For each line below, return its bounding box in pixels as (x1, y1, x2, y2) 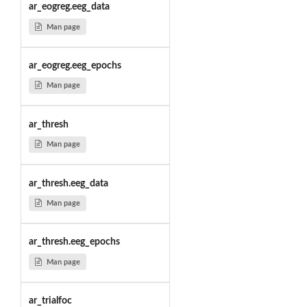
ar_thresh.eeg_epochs (28, 237, 120, 247)
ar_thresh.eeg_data (28, 178, 108, 188)
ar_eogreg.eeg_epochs (28, 61, 121, 71)
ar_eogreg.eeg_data (28, 2, 110, 12)
